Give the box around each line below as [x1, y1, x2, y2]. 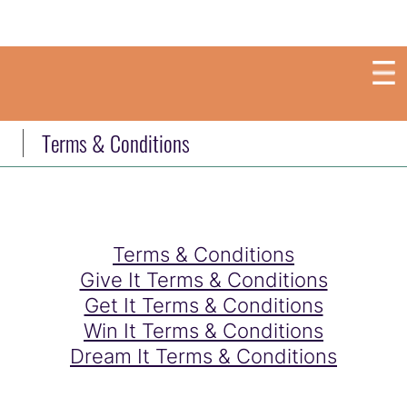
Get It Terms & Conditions [84, 293, 323, 317]
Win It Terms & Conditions [84, 319, 323, 342]
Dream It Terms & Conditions [70, 344, 337, 368]
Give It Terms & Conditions [79, 268, 328, 292]
